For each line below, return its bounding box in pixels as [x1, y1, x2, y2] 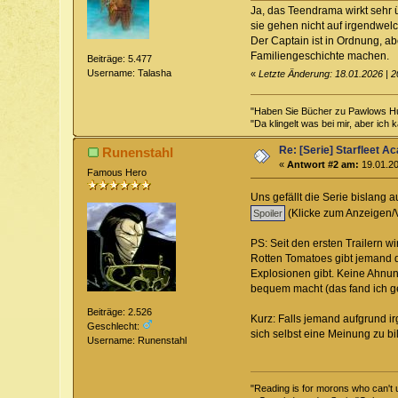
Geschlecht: [87, 320, 143, 331]
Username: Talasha [87, 68, 172, 79]
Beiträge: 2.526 [87, 306, 153, 317]
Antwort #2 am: [287, 158, 360, 170]
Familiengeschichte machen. [250, 50, 389, 63]
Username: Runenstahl [87, 334, 187, 346]
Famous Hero [87, 166, 147, 178]
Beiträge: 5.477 [87, 53, 153, 65]
